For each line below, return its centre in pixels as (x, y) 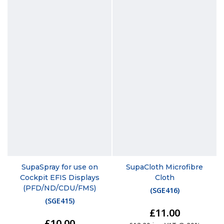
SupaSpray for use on (59, 167)
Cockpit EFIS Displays (59, 177)
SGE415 (60, 200)
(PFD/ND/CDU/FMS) (59, 188)
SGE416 (165, 190)
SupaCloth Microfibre (164, 167)
